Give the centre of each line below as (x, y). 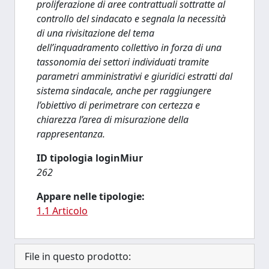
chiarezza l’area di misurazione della (113, 119)
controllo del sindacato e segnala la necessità (131, 19)
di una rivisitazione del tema (95, 33)
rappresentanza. (71, 134)
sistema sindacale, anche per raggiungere (124, 91)
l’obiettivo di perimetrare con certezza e (118, 105)
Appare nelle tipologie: (91, 196)
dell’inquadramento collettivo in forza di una (129, 47)
